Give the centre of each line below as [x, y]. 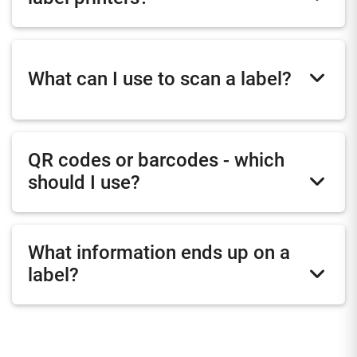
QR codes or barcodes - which [156, 161]
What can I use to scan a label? [160, 79]
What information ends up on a [159, 253]
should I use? [84, 183]
